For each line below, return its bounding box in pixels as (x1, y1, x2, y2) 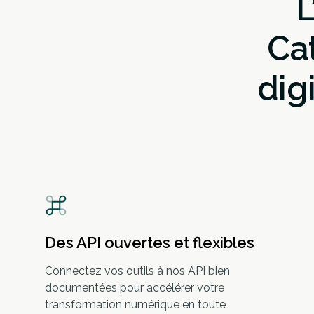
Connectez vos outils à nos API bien (45, 264, 230, 278)
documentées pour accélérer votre (45, 281, 224, 294)
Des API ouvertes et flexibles (45, 233, 254, 252)
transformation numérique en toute (45, 298, 226, 311)
